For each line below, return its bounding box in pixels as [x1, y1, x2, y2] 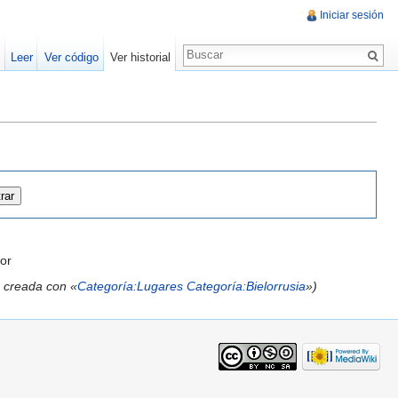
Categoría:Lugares [76, 278, 183, 293]
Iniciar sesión [320, 9, 384, 22]
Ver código [44, 51, 99, 64]
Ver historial [109, 51, 171, 64]
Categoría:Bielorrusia [186, 278, 306, 293]
